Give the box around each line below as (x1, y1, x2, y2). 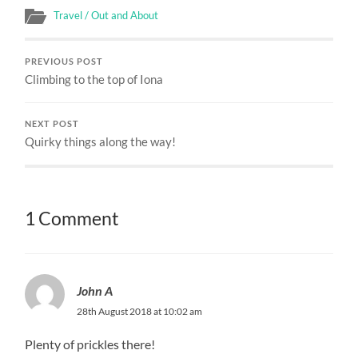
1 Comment (25, 208, 120, 230)
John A (77, 283, 113, 299)
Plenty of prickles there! (25, 336, 156, 352)
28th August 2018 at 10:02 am (77, 305, 203, 318)
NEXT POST (25, 119, 80, 129)
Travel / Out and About (54, 9, 159, 22)
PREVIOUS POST (25, 57, 104, 67)
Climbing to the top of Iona (25, 72, 164, 87)
